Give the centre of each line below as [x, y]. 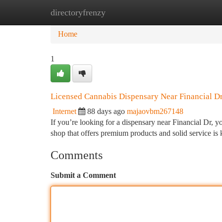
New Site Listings [128, 12]
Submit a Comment [83, 175]
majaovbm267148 [155, 111]
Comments [77, 155]
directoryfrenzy [78, 12]
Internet [64, 111]
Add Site [184, 12]
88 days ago [106, 111]
